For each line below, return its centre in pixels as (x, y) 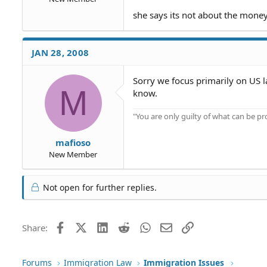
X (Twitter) (108, 226)
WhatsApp (172, 226)
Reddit (142, 226)
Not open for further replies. (99, 187)
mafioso (73, 142)
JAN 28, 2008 (60, 52)
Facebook (85, 226)
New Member (73, 154)
